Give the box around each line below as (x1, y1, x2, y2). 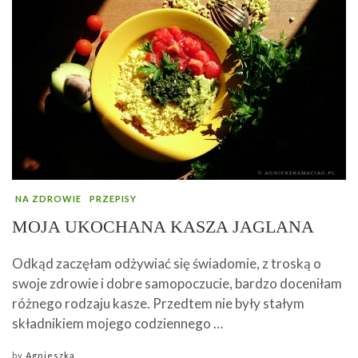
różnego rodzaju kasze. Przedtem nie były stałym (12, 295, 304, 312)
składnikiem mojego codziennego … (12, 315, 223, 332)
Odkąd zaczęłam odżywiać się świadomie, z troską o (12, 255, 321, 272)
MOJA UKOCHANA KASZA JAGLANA (12, 217, 314, 237)
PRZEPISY (89, 193, 137, 205)
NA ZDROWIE (15, 193, 82, 205)
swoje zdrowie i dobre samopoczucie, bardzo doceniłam (12, 275, 342, 292)
